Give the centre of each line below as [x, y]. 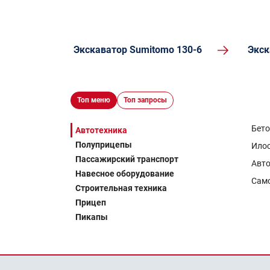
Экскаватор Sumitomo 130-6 [138, 50]
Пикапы [92, 217]
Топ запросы [145, 100]
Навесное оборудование [125, 174]
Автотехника [101, 130]
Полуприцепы [104, 145]
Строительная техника [121, 188]
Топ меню [94, 100]
